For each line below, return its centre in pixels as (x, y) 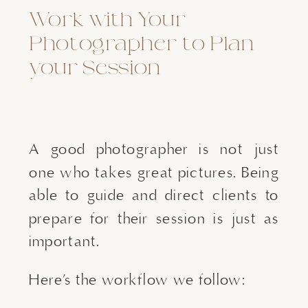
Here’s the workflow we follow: (137, 279)
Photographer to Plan (142, 44)
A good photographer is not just (154, 149)
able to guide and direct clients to (154, 195)
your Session (95, 68)
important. (65, 241)
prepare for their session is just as (154, 218)
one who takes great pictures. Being (154, 172)
